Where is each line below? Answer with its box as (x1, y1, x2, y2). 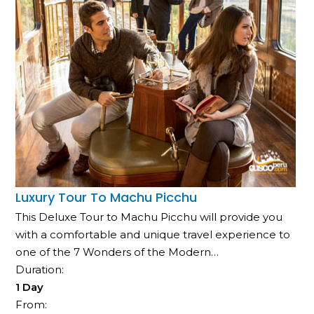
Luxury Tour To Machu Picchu (15, 189, 198, 207)
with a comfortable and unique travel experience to (15, 228, 291, 242)
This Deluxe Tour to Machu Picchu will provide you (15, 210, 283, 224)
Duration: (15, 263, 67, 277)
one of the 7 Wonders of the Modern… (15, 245, 219, 259)
